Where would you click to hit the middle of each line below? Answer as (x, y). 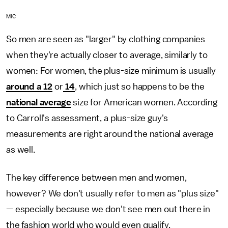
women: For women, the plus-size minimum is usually (111, 70)
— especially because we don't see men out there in (108, 209)
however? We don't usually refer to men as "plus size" (112, 193)
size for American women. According (144, 102)
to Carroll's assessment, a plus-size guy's (87, 118)
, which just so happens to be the (140, 86)
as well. (22, 149)
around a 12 (30, 86)
